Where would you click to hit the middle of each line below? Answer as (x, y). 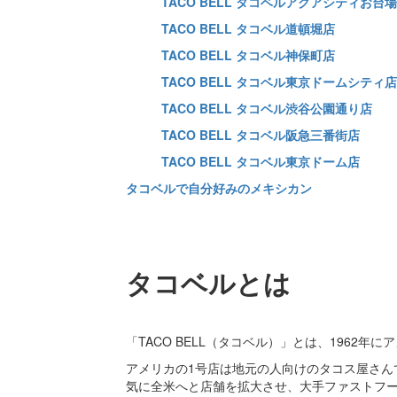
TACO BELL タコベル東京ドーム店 (260, 162)
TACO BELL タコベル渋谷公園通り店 (266, 109)
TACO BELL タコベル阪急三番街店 (260, 135)
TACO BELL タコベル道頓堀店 (248, 29)
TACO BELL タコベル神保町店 (248, 55)
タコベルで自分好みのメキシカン (218, 188)
